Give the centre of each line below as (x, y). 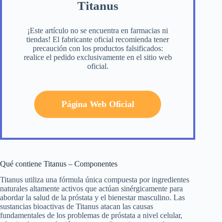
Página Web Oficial (98, 104)
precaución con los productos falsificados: (98, 48)
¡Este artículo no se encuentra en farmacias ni (98, 30)
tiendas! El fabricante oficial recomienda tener (98, 39)
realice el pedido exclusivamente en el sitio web (98, 57)
